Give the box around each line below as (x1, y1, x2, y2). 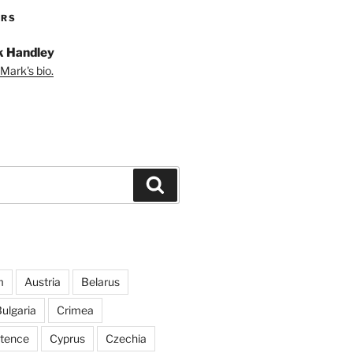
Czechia (105, 332, 147, 346)
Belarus (80, 275, 120, 289)
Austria (24, 275, 61, 289)
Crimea (56, 303, 94, 318)
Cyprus (49, 332, 85, 346)
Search (164, 176, 207, 191)
